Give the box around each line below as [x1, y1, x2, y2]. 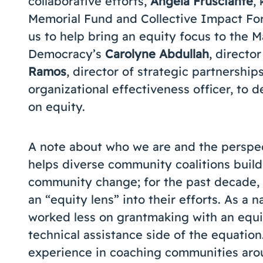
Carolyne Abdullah [105, 46, 209, 61]
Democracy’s [28, 46, 105, 61]
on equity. [28, 99, 85, 114]
